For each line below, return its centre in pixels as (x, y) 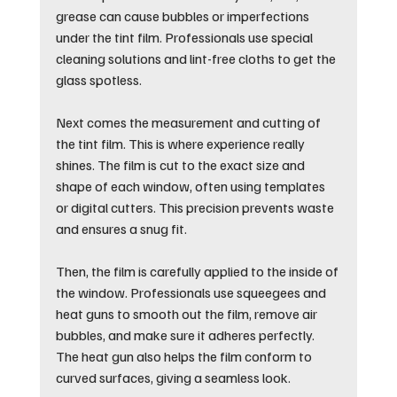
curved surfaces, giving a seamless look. (173, 377)
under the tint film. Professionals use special (185, 37)
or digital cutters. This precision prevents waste (196, 207)
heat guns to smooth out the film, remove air (187, 313)
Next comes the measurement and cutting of (189, 122)
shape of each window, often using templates (191, 186)
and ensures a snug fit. (121, 228)
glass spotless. (98, 79)
